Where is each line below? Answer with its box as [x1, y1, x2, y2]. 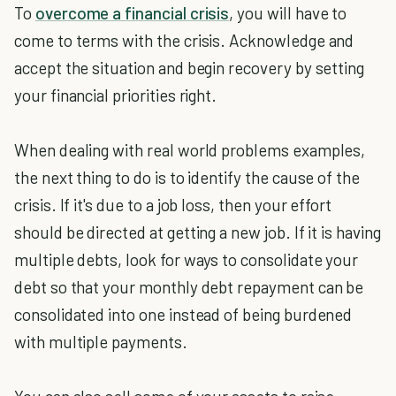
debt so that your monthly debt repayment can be [14, 276, 364, 297]
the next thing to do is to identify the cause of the [14, 166, 361, 187]
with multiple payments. [14, 331, 187, 352]
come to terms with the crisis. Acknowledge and [14, 29, 354, 50]
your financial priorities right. [14, 84, 217, 105]
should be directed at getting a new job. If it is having [14, 221, 381, 242]
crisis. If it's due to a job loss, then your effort [14, 194, 332, 215]
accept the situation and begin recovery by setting [14, 57, 365, 78]
